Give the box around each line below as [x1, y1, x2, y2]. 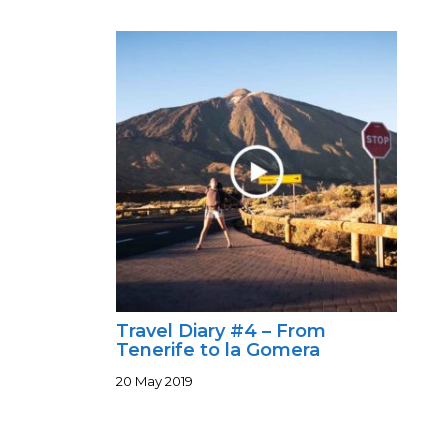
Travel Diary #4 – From [115, 320, 326, 343]
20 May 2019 [115, 373, 193, 390]
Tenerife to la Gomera [115, 339, 320, 362]
